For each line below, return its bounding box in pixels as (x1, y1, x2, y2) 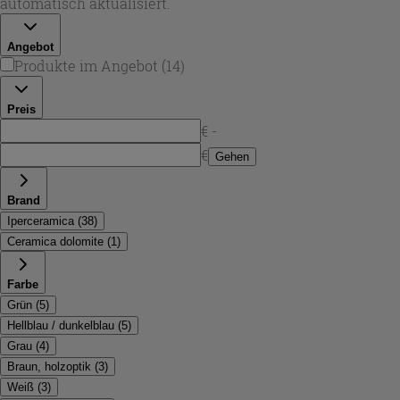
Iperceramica (7, 213, 74, 228)
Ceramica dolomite (7, 234, 104, 248)
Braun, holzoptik (7, 359, 91, 373)
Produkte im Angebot (14, 55, 158, 75)
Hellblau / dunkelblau (7, 318, 114, 332)
